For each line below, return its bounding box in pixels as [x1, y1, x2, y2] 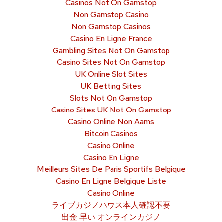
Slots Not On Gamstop [70, 92, 152, 103]
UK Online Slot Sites [75, 68, 147, 79]
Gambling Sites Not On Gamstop [52, 45, 170, 55]
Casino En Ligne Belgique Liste [56, 175, 166, 186]
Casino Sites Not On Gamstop [57, 56, 165, 67]
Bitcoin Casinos [84, 128, 138, 139]
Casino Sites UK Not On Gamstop [51, 104, 171, 115]
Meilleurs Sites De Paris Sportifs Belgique [36, 164, 186, 174]
